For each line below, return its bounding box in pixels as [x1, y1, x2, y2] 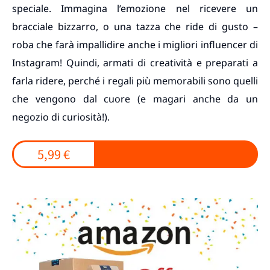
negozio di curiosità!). [12, 110, 110, 124]
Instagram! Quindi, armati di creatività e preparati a [12, 56, 258, 69]
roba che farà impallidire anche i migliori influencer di [12, 38, 258, 51]
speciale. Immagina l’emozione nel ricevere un [12, 2, 258, 15]
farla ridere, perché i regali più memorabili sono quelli [12, 74, 258, 87]
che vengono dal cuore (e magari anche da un [12, 92, 258, 105]
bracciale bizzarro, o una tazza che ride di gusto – [12, 20, 258, 33]
